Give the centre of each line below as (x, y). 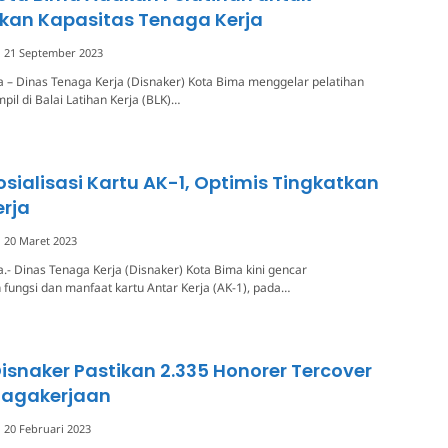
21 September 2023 (53, 53)
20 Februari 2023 (47, 429)
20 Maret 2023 (40, 241)
